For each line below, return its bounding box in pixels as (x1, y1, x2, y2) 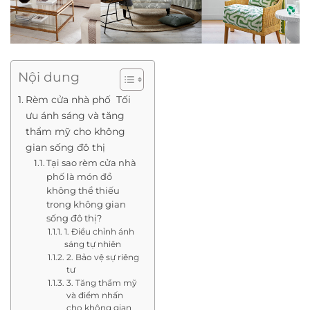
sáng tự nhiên (64, 239, 121, 249)
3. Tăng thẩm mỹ (66, 277, 137, 288)
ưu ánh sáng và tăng (25, 109, 125, 122)
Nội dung (18, 69, 80, 86)
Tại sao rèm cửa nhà (46, 156, 137, 168)
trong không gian (46, 198, 127, 210)
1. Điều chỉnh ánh (64, 226, 134, 237)
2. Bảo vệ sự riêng (66, 252, 139, 262)
